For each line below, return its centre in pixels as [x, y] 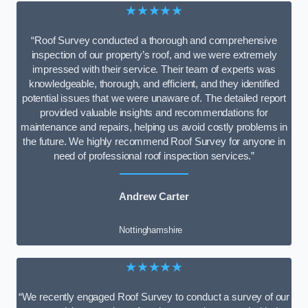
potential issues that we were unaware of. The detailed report [154, 98]
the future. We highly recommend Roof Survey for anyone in [154, 141]
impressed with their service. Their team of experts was [154, 69]
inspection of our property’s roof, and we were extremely [154, 55]
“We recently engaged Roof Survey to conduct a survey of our [154, 297]
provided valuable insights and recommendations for [154, 112]
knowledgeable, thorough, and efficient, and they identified [154, 84]
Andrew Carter [154, 197]
